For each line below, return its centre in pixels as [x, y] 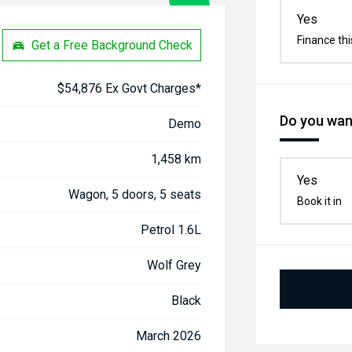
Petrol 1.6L [171, 230]
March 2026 [169, 336]
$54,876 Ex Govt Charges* [130, 88]
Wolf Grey [174, 265]
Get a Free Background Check [112, 45]
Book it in [320, 201]
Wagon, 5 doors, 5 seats [135, 194]
